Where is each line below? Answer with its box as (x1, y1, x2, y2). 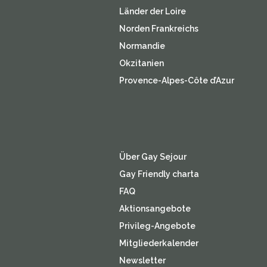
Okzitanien (119, 58, 164, 68)
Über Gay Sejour (119, 152, 187, 162)
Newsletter (119, 256, 166, 265)
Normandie (119, 41, 165, 51)
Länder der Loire (119, 7, 186, 16)
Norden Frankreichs (119, 24, 198, 33)
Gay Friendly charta (119, 169, 199, 179)
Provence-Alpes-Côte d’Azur (119, 76, 234, 85)
